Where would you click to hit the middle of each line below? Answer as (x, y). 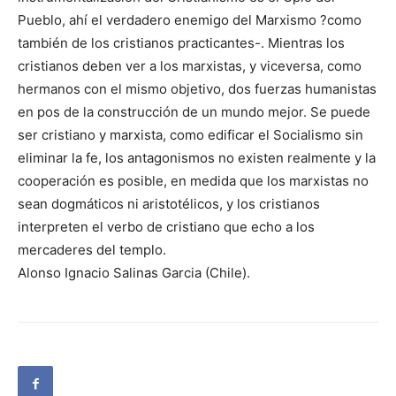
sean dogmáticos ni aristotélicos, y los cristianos (169, 204)
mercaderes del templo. (92, 250)
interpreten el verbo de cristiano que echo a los (166, 227)
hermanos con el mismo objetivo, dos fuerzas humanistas (197, 89)
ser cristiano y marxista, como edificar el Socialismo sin (190, 135)
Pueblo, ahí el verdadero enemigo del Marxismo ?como (190, 20)
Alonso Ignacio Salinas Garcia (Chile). (134, 273)
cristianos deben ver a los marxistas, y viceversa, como (190, 66)
